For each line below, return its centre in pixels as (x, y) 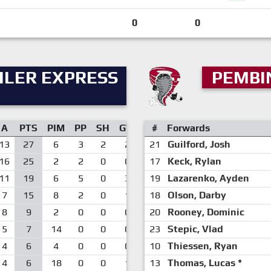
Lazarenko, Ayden (208, 178)
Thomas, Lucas (201, 263)
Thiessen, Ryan (202, 246)
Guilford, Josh (199, 144)
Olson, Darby (197, 195)
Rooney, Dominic (206, 212)
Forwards (188, 128)
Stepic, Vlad (195, 229)
